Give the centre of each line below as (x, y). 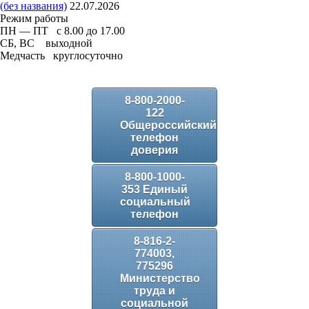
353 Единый (154, 189)
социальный (155, 202)
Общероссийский (168, 125)
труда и (154, 291)
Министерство (160, 278)
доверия (154, 150)
